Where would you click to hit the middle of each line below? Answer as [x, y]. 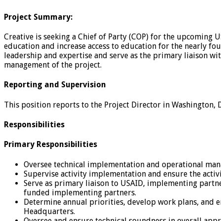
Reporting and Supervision [55, 85]
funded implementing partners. [80, 192]
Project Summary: [38, 17]
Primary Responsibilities [51, 145]
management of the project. [53, 65]
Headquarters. [49, 211]
